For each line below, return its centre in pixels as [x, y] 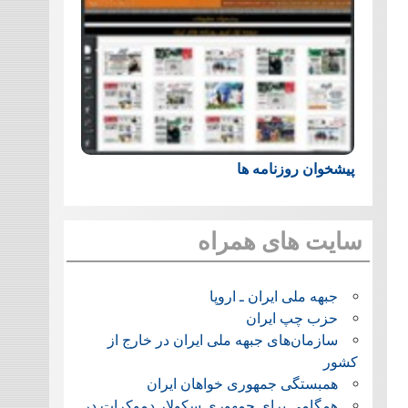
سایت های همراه [280, 242]
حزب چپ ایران [291, 318]
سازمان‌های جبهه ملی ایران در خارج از [222, 340]
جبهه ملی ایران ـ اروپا [273, 296]
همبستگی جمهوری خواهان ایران [242, 383]
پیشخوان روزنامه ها [296, 169]
